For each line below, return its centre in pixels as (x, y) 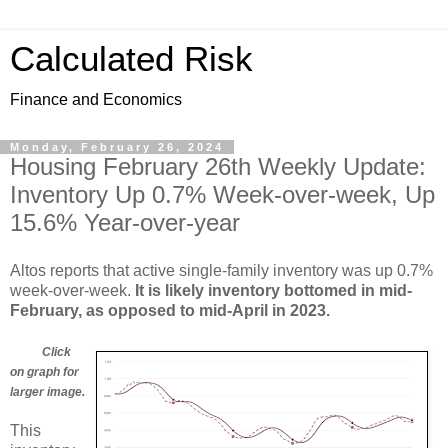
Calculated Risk (131, 59)
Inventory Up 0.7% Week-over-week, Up (222, 194)
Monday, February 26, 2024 (117, 147)
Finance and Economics (96, 99)
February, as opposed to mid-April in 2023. (170, 310)
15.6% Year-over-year (125, 222)
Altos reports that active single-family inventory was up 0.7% (221, 270)
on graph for (44, 371)
